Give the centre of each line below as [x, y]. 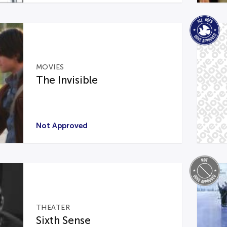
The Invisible [67, 80]
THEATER [53, 207]
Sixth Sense [63, 220]
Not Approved [62, 125]
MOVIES [50, 67]
